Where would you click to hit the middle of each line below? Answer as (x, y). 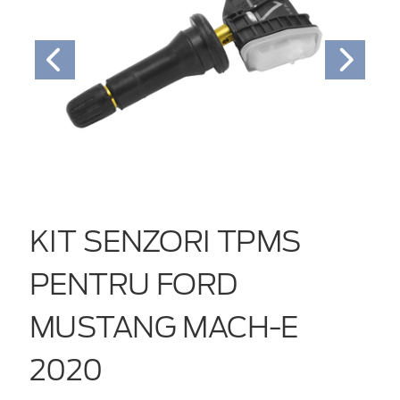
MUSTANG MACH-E (164, 327)
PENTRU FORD (133, 284)
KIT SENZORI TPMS (166, 241)
